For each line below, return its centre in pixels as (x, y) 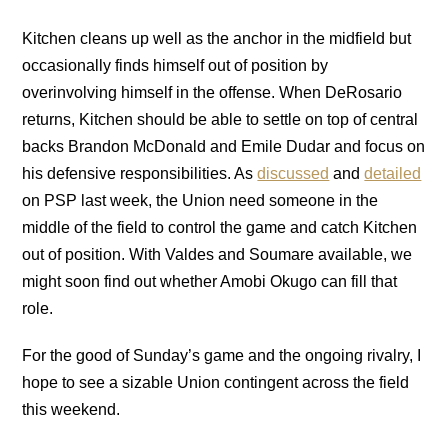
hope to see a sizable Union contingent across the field (216, 382)
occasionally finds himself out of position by (175, 65)
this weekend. (71, 409)
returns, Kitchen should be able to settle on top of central (220, 119)
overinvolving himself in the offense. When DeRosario (212, 92)
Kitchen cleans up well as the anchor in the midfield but (217, 38)
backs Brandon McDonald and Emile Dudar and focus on (224, 146)
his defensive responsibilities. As (140, 173)
